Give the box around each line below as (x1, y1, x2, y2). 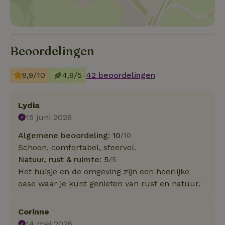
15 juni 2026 (26, 112, 72, 122)
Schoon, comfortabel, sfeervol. (18, 142, 136, 152)
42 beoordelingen (86, 70, 155, 80)
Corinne (18, 206, 49, 216)
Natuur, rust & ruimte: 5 (18, 154, 109, 164)
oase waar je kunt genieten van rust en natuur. (18, 178, 200, 188)
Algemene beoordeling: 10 (18, 130, 121, 140)
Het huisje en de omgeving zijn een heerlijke (18, 166, 189, 176)
